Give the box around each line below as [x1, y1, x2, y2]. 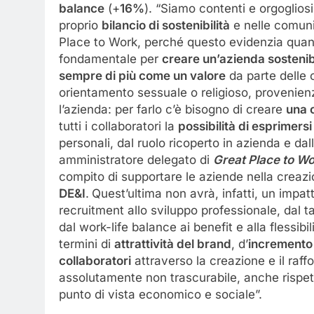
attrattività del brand [114, 236, 231, 251]
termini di [59, 236, 114, 251]
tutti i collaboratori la [59, 118, 178, 133]
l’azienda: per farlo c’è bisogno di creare [59, 102, 286, 116]
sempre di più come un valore [59, 68, 226, 83]
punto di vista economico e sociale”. [59, 287, 262, 301]
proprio [59, 18, 102, 32]
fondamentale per [59, 51, 162, 66]
